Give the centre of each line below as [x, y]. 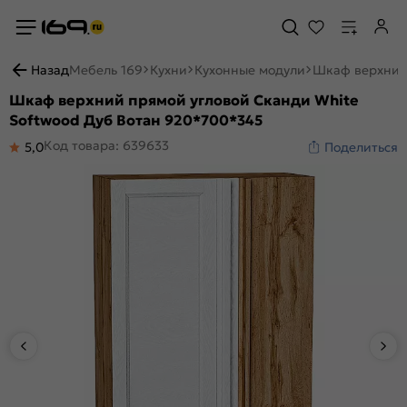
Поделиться [361, 147]
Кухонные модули [250, 70]
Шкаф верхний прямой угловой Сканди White [184, 100]
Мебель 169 [106, 70]
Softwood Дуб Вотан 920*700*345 [136, 120]
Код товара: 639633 [106, 145]
